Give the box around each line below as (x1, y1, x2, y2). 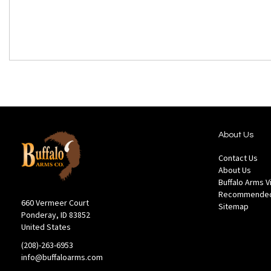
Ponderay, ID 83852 (21, 209, 90, 220)
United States (21, 221, 71, 232)
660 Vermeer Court (21, 197, 89, 208)
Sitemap (218, 201, 249, 212)
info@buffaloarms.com (21, 252, 103, 263)
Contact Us (218, 152, 258, 164)
